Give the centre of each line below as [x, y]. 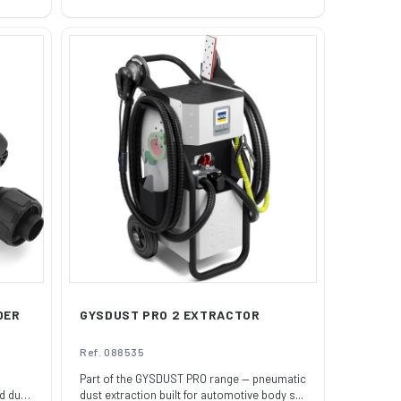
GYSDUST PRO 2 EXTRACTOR [170, 315]
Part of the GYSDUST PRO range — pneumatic [193, 379]
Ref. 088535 [112, 352]
